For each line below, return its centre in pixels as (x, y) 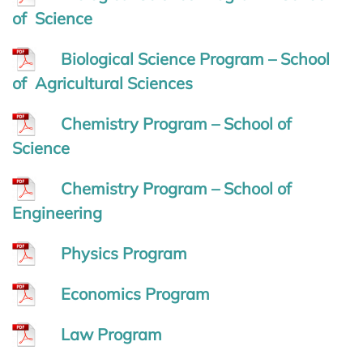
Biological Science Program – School (195, 58)
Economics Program (135, 293)
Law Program (111, 334)
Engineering (57, 212)
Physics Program (124, 253)
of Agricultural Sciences (102, 83)
